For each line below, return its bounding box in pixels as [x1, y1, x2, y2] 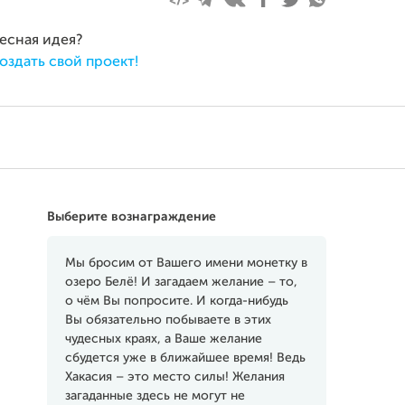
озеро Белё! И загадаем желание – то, [64, 276, 297, 288]
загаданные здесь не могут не [64, 390, 245, 402]
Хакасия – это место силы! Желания [64, 371, 285, 383]
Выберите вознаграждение [46, 211, 216, 223]
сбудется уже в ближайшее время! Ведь [64, 352, 306, 364]
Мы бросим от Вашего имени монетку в [64, 257, 307, 269]
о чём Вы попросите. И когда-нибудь [64, 295, 288, 307]
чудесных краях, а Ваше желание [64, 333, 262, 345]
